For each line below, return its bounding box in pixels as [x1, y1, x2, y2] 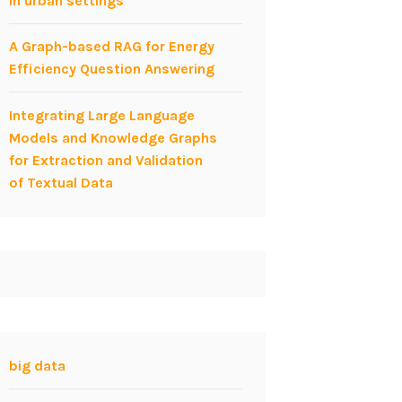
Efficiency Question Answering [8, 60, 214, 78]
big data [8, 357, 66, 375]
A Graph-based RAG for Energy [8, 38, 214, 56]
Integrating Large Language [8, 107, 195, 125]
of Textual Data [8, 174, 113, 192]
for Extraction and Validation [8, 152, 203, 170]
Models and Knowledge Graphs [8, 129, 217, 147]
